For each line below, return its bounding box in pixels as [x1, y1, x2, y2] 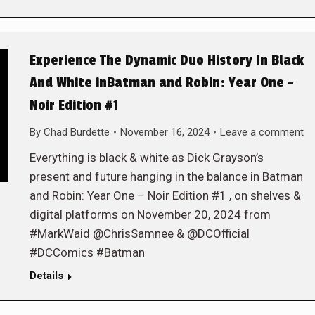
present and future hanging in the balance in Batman [29, 169, 303, 184]
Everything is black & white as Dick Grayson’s [29, 150, 264, 165]
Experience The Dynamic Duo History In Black [29, 51, 304, 69]
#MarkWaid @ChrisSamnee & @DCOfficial [29, 226, 250, 240]
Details [29, 269, 63, 282]
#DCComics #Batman [29, 245, 145, 259]
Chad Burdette [43, 125, 110, 139]
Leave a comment [219, 125, 304, 139]
